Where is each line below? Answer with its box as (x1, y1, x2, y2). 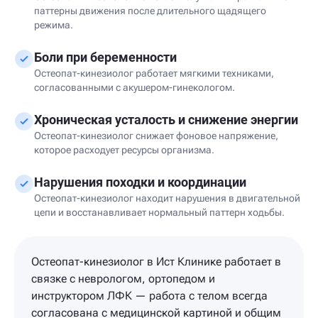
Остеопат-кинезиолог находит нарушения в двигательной (34, 192, 300, 204)
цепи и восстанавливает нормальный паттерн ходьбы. (34, 207, 285, 218)
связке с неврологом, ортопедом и (31, 272, 215, 285)
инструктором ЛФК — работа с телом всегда (31, 289, 268, 302)
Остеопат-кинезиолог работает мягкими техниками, (34, 67, 274, 79)
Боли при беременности (34, 50, 177, 65)
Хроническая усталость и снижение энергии (34, 112, 298, 127)
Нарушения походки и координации (34, 175, 246, 190)
